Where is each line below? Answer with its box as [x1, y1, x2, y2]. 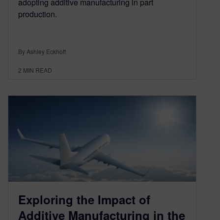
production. [18, 8, 57, 20]
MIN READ [23, 66, 52, 74]
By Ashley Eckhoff [18, 47, 66, 55]
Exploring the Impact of [18, 191, 150, 208]
